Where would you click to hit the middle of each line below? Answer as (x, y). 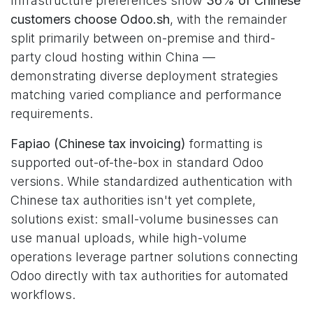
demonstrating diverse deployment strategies (144, 76)
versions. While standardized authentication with (152, 181)
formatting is (224, 144)
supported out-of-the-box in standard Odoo (137, 162)
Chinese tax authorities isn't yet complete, (133, 200)
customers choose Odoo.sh (90, 19)
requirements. (52, 114)
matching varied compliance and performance (146, 95)
